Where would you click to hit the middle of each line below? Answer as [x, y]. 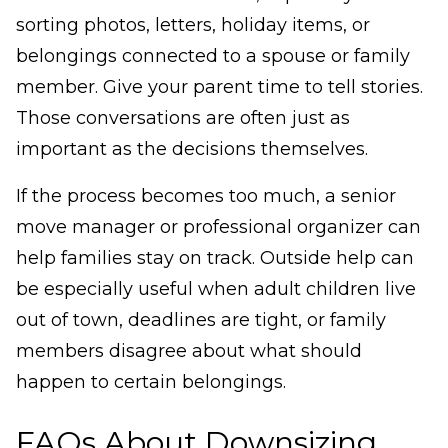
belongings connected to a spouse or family [213, 56]
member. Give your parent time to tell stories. [219, 87]
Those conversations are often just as [183, 118]
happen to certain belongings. [151, 382]
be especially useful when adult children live [216, 289]
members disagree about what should [189, 351]
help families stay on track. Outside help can [215, 258]
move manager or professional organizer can [218, 227]
